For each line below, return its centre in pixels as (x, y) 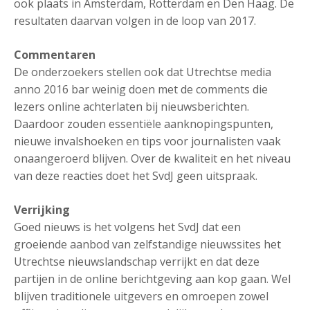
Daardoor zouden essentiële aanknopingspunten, (144, 124)
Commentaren (55, 55)
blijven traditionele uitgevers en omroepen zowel (141, 296)
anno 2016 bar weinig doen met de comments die (141, 89)
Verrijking (42, 210)
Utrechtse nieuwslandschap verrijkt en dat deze (137, 262)
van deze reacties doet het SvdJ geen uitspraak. (136, 176)
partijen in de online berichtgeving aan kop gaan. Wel (152, 279)
